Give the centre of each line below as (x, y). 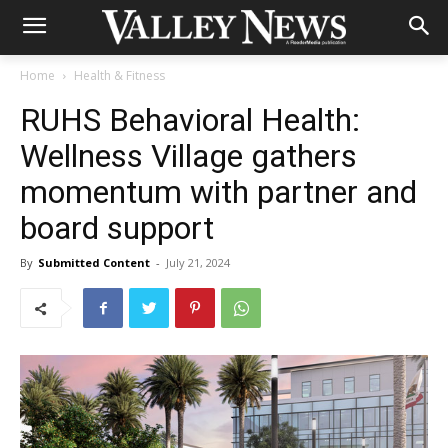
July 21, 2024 (198, 262)
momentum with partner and (218, 192)
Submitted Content (94, 262)
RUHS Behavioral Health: (190, 120)
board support (117, 228)
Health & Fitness (119, 75)
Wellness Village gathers (188, 156)
